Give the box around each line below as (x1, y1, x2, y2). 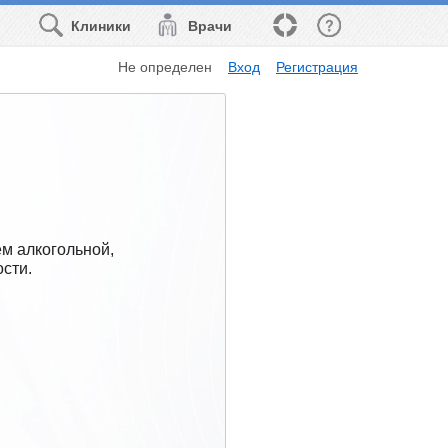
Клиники (71, 18, 132, 34)
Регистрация (276, 58, 358, 75)
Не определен (118, 58, 213, 75)
